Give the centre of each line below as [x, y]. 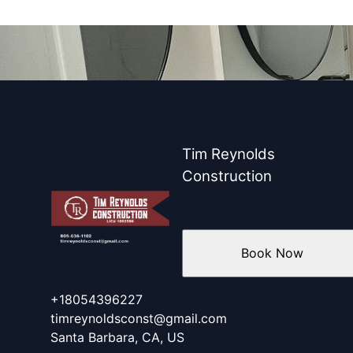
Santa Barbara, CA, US [117, 337]
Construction [227, 176]
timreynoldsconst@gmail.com [139, 318]
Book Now [272, 253]
